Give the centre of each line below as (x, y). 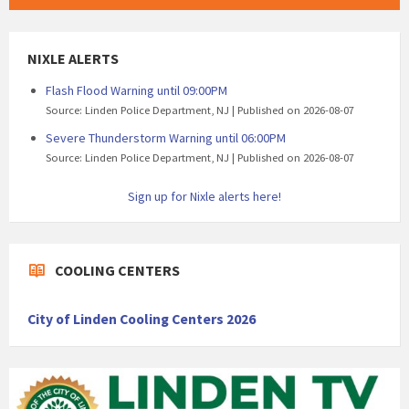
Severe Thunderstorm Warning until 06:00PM (166, 138)
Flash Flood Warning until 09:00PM (136, 91)
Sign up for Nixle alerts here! (204, 197)
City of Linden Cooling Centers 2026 (142, 320)
